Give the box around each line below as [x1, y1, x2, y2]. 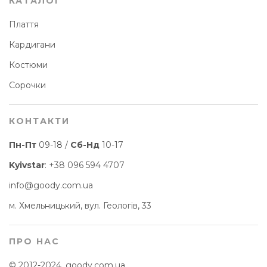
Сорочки [9, 80, 46, 91]
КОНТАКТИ [9, 116, 70, 127]
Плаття [9, 19, 39, 30]
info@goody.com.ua [9, 180, 93, 191]
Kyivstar [9, 160, 45, 171]
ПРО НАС [9, 236, 60, 247]
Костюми [9, 60, 48, 71]
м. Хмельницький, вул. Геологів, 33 [9, 200, 151, 212]
